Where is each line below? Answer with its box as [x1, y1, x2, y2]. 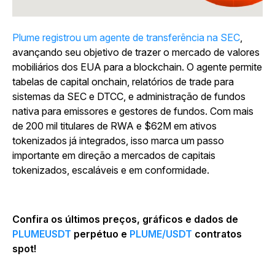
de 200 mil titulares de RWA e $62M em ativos [12, 120, 217, 133]
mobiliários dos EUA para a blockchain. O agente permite [12, 61, 262, 74]
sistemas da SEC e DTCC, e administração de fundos [12, 90, 246, 103]
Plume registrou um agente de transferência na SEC [12, 31, 240, 44]
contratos [192, 228, 242, 241]
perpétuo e [71, 228, 130, 241]
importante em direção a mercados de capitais [12, 149, 215, 162]
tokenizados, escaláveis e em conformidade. [12, 164, 209, 177]
